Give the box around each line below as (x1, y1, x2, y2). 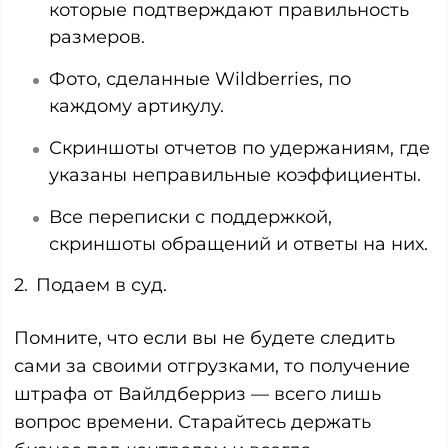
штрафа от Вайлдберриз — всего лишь (14, 382, 381, 405)
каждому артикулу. (49, 94, 224, 117)
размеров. (49, 25, 145, 48)
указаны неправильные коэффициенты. (49, 163, 421, 186)
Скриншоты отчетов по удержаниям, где (49, 136, 430, 159)
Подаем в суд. (36, 273, 167, 296)
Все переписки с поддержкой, (49, 205, 332, 228)
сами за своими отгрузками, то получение (14, 354, 410, 377)
